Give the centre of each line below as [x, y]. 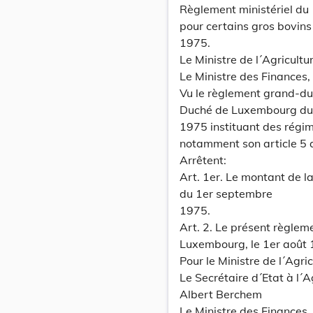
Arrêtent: [203, 160]
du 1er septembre [226, 194]
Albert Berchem [221, 294]
